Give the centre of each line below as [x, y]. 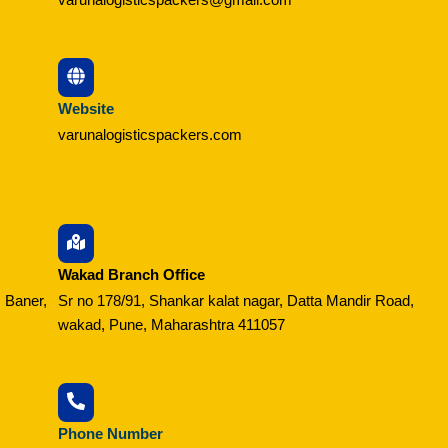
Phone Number [111, 433]
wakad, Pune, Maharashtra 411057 [172, 324]
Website [86, 109]
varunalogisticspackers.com [150, 135]
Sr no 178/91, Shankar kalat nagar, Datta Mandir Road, [236, 300]
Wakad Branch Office [132, 274]
